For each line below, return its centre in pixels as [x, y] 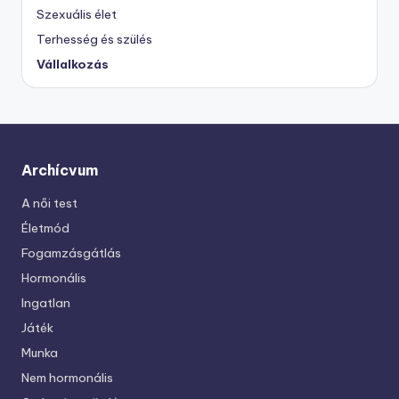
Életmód [45, 228]
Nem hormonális [67, 377]
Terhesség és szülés [94, 39]
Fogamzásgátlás [71, 252]
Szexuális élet [77, 14]
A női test [49, 203]
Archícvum [60, 170]
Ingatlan [46, 302]
